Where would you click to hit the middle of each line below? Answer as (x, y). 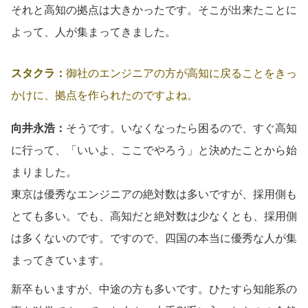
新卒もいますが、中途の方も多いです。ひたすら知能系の (154, 289)
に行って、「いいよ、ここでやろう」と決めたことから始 (154, 150)
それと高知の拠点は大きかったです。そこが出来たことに (154, 10)
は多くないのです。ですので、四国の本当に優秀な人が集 (154, 238)
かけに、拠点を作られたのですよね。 (104, 95)
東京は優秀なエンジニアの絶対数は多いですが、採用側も (154, 194)
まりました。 (44, 172)
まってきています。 (60, 260)
